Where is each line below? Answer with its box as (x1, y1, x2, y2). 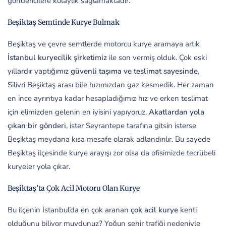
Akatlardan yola (149, 107, 204, 118)
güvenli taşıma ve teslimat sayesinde (71, 66, 198, 77)
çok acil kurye (131, 205, 178, 215)
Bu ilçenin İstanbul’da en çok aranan (8, 205, 131, 215)
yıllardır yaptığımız (8, 66, 71, 77)
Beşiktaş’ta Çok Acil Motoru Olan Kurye (8, 184, 140, 193)
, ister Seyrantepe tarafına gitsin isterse (66, 121, 196, 131)
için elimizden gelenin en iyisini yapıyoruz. (8, 107, 149, 118)
